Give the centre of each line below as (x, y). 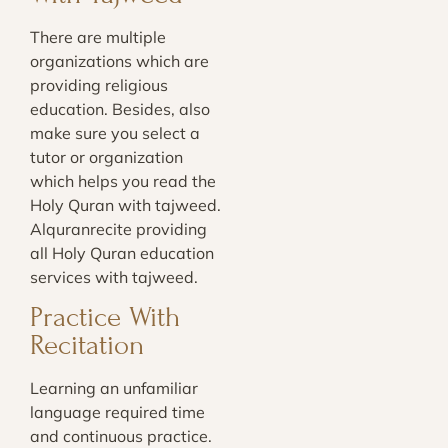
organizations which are (119, 61)
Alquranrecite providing (118, 229)
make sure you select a (115, 133)
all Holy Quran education (122, 253)
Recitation (87, 345)
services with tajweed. (114, 277)
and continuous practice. (121, 435)
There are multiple (98, 37)
